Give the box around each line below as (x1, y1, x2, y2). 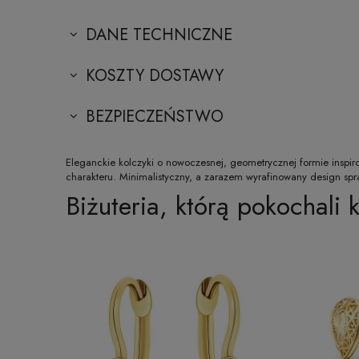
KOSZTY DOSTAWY (86, 63, 224, 87)
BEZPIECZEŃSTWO (86, 104, 224, 128)
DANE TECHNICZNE (86, 22, 232, 46)
